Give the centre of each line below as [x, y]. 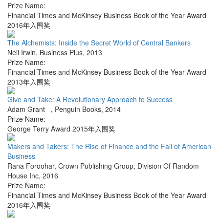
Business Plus [61, 53]
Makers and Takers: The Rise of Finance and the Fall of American [109, 146]
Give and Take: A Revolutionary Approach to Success [90, 99]
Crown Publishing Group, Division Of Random [129, 166]
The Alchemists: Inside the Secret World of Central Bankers [99, 43]
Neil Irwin [22, 53]
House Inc [23, 176]
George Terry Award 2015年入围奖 [61, 129]
